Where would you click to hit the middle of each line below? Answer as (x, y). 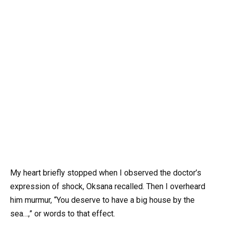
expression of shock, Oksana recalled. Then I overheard (108, 186)
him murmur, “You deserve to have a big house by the (102, 200)
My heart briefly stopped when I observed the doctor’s (106, 173)
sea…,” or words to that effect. (63, 213)
